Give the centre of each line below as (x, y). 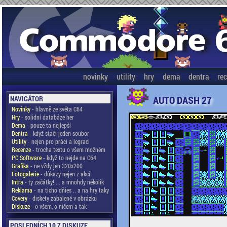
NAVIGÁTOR (26, 99)
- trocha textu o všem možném (68, 149)
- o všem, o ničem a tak (58, 206)
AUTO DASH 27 (182, 100)
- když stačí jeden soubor (58, 133)
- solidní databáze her (47, 117)
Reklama (22, 190)
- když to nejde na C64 (69, 158)
